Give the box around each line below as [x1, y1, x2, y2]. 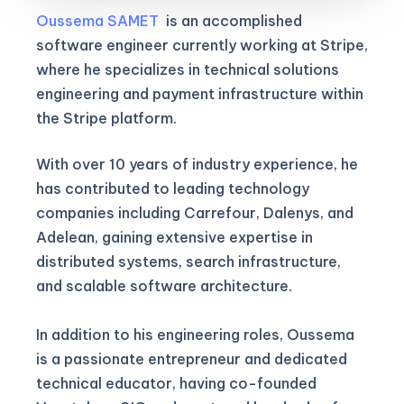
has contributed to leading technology [36, 179, 309, 197]
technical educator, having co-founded [36, 373, 317, 392]
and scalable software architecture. [36, 276, 292, 295]
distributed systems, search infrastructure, [36, 252, 341, 271]
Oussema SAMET [36, 11, 162, 30]
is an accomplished [162, 11, 302, 30]
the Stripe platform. [36, 108, 177, 127]
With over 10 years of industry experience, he [36, 154, 358, 173]
